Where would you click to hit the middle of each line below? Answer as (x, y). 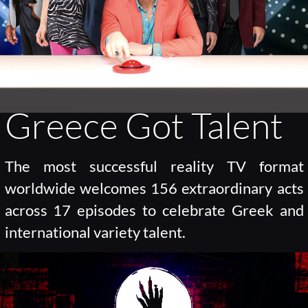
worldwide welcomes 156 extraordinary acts (154, 189)
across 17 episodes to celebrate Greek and (154, 211)
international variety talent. (95, 233)
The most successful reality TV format (154, 167)
